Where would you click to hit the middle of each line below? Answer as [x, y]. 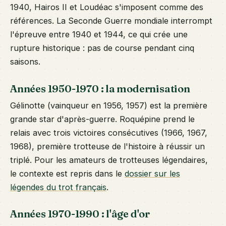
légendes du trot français [58, 187]
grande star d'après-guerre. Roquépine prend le [102, 119]
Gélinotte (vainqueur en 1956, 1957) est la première [109, 105]
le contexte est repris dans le [67, 173]
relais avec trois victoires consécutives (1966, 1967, [109, 132]
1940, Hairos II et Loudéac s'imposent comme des [107, 7]
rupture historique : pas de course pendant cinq [102, 48]
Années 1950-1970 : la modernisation [100, 88]
